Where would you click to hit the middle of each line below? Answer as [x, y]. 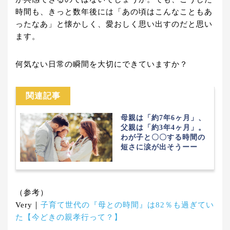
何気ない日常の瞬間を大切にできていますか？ [102, 64]
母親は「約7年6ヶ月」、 [163, 118]
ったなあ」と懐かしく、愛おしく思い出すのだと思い [114, 24]
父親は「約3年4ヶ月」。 [163, 128]
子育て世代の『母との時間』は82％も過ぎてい [127, 205]
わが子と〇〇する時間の [163, 138]
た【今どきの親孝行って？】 [69, 217]
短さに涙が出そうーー [159, 147]
